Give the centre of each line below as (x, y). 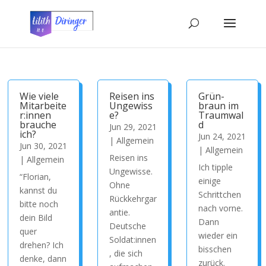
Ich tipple (216, 167)
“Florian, (36, 177)
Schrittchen (220, 194)
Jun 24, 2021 (222, 136)
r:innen (36, 115)
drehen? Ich (42, 245)
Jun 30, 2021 (44, 146)
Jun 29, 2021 (133, 127)
